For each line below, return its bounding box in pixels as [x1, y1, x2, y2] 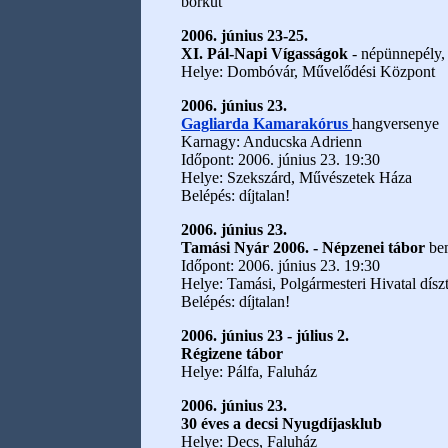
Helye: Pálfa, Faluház [181, 363, 317, 380]
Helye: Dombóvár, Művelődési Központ [181, 63, 435, 80]
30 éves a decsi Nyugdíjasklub [181, 415, 382, 432]
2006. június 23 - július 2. [181, 327, 349, 344]
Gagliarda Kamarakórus [181, 115, 352, 132]
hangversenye [352, 115, 439, 132]
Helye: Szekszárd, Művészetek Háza [181, 169, 412, 186]
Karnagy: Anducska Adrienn [181, 133, 362, 150]
